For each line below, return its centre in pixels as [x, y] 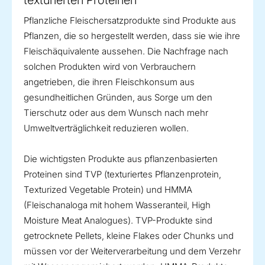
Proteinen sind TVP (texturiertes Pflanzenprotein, [122, 174]
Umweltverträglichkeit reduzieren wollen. [106, 128]
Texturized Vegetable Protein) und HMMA [108, 190]
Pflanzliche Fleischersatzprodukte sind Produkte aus [130, 21]
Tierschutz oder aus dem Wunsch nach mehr [116, 113]
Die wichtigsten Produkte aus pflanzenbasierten [121, 159]
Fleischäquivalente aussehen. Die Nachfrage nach [126, 51]
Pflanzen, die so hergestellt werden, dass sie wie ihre [132, 36]
